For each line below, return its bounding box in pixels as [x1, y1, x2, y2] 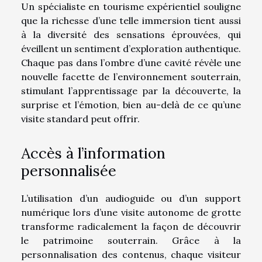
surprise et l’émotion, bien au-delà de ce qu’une [21, 99, 241, 111]
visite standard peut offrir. [21, 113, 140, 125]
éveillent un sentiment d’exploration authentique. [21, 43, 241, 55]
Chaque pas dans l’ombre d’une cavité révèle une [21, 57, 241, 69]
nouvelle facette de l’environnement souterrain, [21, 71, 241, 83]
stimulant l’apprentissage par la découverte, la [21, 85, 241, 97]
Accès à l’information [21, 143, 166, 163]
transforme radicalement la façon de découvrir [21, 220, 241, 232]
